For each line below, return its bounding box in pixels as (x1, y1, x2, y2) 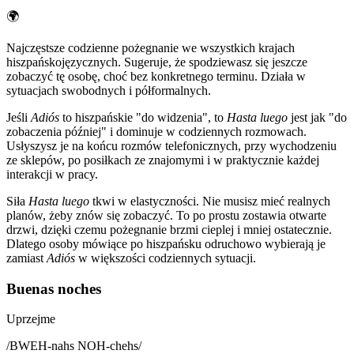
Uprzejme (6, 312, 55, 326)
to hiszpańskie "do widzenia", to (59, 110, 227, 124)
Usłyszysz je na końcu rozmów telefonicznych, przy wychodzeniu (6, 138, 337, 153)
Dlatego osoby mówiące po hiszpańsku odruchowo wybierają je (6, 236, 326, 250)
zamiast (6, 250, 47, 265)
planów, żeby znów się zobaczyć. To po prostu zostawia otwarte (6, 208, 326, 222)
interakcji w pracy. (6, 167, 98, 181)
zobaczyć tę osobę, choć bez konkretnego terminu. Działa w (6, 69, 306, 83)
